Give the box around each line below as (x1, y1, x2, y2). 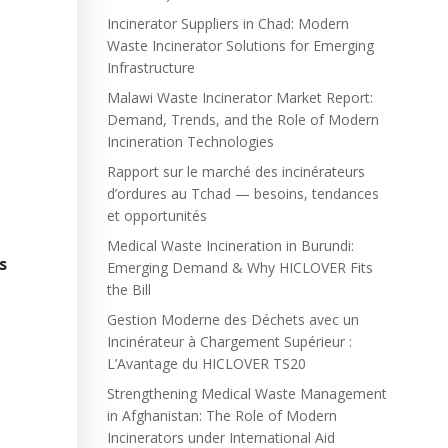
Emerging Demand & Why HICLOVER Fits (106, 258, 373, 277)
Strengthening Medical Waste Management (106, 384, 387, 403)
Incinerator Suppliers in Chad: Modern (106, 14, 349, 33)
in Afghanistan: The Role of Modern (106, 406, 337, 425)
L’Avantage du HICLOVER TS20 (106, 354, 306, 373)
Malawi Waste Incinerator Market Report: (106, 88, 373, 107)
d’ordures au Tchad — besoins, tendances (106, 184, 379, 203)
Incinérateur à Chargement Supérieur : (106, 332, 352, 351)
